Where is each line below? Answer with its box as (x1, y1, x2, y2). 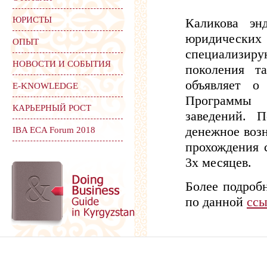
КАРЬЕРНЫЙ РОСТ (13, 103, 91, 113)
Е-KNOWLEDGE (13, 81, 78, 91)
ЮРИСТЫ (13, 15, 52, 24)
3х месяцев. (185, 155, 252, 170)
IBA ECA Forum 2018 (13, 125, 95, 135)
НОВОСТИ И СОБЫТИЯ (13, 59, 111, 69)
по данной (185, 194, 247, 209)
